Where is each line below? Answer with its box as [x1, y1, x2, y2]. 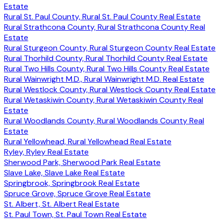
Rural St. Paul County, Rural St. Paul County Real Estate [4, 11, 201, 22]
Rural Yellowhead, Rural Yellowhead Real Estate [4, 136, 171, 147]
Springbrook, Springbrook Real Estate [4, 177, 140, 188]
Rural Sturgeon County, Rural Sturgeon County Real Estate [4, 42, 216, 53]
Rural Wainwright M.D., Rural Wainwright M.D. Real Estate [4, 73, 204, 84]
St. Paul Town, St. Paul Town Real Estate [4, 209, 147, 220]
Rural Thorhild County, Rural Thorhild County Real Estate [4, 53, 208, 63]
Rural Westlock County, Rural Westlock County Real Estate [4, 84, 216, 95]
